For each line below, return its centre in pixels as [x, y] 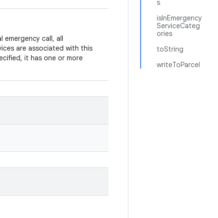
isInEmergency [179, 18]
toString [170, 49]
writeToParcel [178, 65]
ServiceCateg [178, 26]
